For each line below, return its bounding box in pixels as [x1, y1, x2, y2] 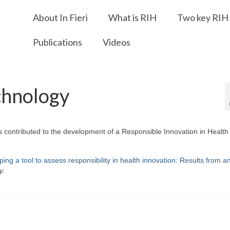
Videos [102, 36, 130, 48]
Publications [32, 36, 82, 48]
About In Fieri [32, 12, 88, 23]
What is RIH [108, 12, 157, 23]
